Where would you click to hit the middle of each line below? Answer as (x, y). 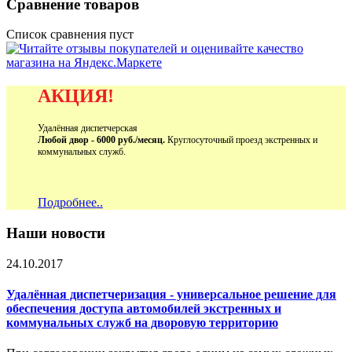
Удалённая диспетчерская (88, 128)
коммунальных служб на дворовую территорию (142, 322)
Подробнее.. (70, 203)
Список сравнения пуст (70, 35)
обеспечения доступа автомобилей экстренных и (144, 308)
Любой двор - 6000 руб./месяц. (101, 140)
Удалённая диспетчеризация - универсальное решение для (171, 294)
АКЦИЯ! (76, 96)
